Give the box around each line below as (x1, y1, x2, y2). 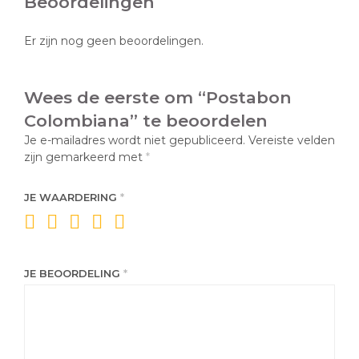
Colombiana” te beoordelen (24, 111, 268, 131)
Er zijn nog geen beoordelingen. (24, 34, 204, 49)
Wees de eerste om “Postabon (24, 87, 292, 108)
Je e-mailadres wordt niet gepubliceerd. (24, 133, 245, 148)
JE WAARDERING (24, 191, 120, 204)
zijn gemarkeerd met (24, 150, 146, 165)
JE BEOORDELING (24, 267, 123, 280)
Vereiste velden (248, 133, 335, 148)
